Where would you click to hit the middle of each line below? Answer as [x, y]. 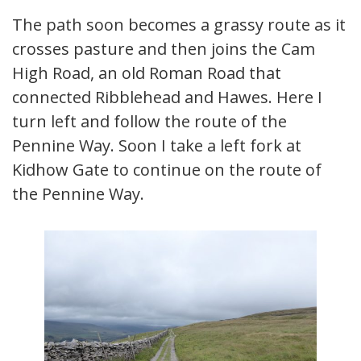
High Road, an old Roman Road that [147, 73]
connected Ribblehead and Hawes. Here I [167, 97]
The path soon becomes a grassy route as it [179, 24]
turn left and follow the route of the [149, 121]
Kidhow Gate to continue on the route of [167, 169]
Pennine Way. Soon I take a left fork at [157, 145]
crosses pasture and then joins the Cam [164, 48]
